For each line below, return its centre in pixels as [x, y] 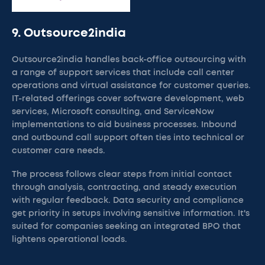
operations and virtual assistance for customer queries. [131, 86]
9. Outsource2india [69, 33]
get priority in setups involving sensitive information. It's [131, 214]
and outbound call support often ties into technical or [128, 138]
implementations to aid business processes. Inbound [124, 125]
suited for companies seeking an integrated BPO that [126, 227]
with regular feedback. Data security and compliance [128, 201]
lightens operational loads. [70, 240]
